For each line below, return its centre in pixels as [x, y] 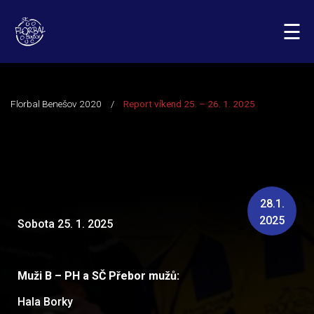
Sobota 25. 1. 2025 [65, 224]
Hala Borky [45, 302]
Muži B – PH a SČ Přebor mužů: [98, 276]
